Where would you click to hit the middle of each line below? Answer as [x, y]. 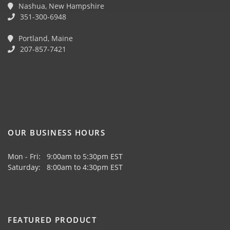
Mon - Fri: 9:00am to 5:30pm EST [65, 157]
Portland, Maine [45, 39]
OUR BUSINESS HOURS [56, 133]
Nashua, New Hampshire [60, 6]
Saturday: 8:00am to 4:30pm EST [65, 167]
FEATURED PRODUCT [52, 220]
